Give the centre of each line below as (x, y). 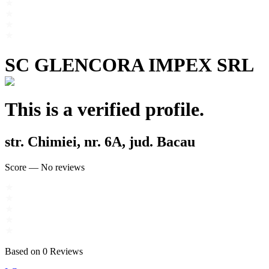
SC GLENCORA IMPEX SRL (129, 65)
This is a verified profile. (104, 110)
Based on (23, 251)
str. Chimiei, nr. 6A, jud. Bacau (100, 141)
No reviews (63, 167)
